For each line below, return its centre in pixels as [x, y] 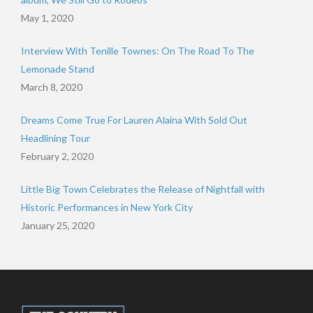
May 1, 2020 [47, 17]
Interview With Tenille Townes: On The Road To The [138, 50]
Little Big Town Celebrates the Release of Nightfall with [143, 189]
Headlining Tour [56, 138]
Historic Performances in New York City [107, 207]
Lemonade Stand [58, 68]
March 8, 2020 [52, 87]
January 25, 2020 [58, 225]
